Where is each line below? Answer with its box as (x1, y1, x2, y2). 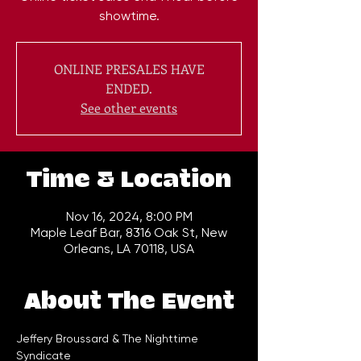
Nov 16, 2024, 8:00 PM (65, 209, 193, 225)
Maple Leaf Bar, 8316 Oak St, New (31, 225, 227, 241)
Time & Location (27, 168, 231, 193)
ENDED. (106, 80, 152, 98)
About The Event (23, 289, 234, 315)
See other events (81, 99, 177, 117)
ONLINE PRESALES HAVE (53, 60, 205, 78)
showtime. (98, 8, 160, 24)
